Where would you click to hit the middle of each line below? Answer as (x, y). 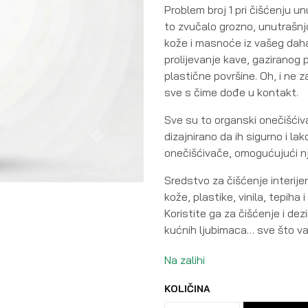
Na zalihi (185, 260)
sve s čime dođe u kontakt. (231, 92)
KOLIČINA (187, 288)
